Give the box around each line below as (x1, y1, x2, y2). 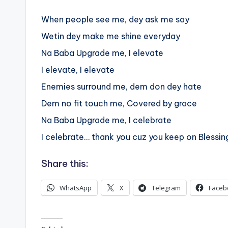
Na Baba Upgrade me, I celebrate (41, 115, 172, 126)
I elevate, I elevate (41, 65, 115, 75)
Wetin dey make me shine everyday (41, 31, 180, 42)
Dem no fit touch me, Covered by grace (41, 98, 197, 109)
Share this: (41, 157, 89, 170)
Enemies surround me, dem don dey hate (41, 81, 202, 92)
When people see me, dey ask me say (41, 14, 189, 25)
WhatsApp (60, 183, 92, 193)
